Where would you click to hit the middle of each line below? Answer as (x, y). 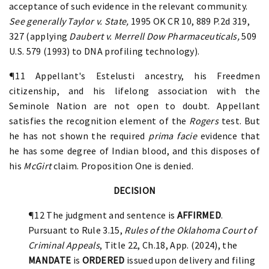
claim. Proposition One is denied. (123, 165)
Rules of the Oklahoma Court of (190, 230)
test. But (239, 120)
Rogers (204, 120)
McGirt (38, 165)
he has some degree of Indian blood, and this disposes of (134, 150)
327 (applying (39, 36)
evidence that (228, 135)
